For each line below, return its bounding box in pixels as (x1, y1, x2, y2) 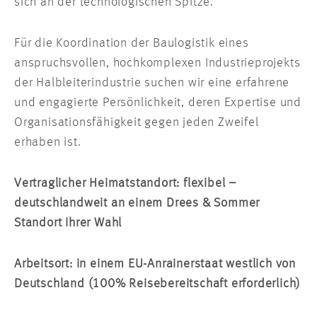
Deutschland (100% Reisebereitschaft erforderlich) (14, 277, 301, 291)
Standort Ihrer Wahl (14, 217, 122, 230)
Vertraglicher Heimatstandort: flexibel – (14, 177, 237, 190)
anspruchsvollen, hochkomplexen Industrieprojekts (14, 57, 301, 70)
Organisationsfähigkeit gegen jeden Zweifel (14, 116, 259, 129)
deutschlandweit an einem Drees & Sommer (14, 197, 260, 210)
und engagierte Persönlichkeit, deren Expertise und (14, 96, 301, 110)
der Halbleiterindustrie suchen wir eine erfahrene (14, 76, 290, 90)
